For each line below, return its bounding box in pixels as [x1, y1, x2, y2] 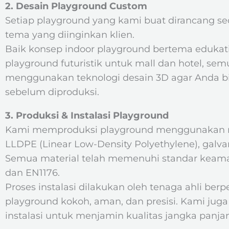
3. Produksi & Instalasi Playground [5, 110, 169, 121]
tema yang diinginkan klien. [5, 29, 134, 40]
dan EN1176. [5, 167, 60, 178]
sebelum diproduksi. [5, 86, 99, 98]
